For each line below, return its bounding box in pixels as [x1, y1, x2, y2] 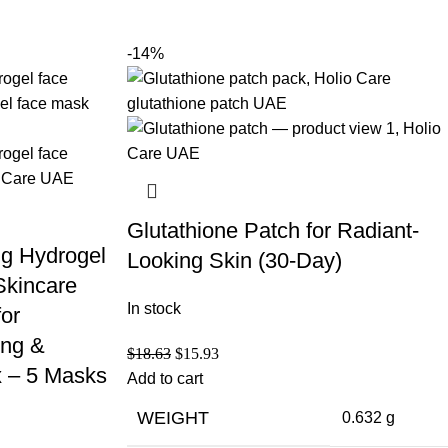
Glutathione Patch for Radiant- [127, 217, 419, 243]
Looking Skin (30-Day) [127, 247, 342, 273]
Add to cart [127, 369, 203, 387]
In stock [127, 299, 181, 317]
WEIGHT [137, 407, 209, 428]
